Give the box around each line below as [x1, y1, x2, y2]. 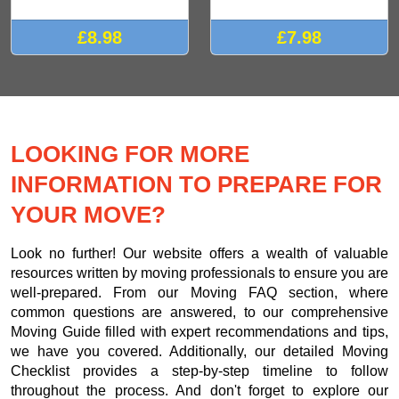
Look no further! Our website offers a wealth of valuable [11, 245, 388, 261]
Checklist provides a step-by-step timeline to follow [11, 362, 388, 379]
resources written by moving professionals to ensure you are [11, 265, 388, 281]
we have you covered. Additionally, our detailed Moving [11, 343, 388, 359]
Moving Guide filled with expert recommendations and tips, [11, 323, 388, 339]
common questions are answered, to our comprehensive [11, 304, 388, 320]
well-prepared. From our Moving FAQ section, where [11, 284, 388, 300]
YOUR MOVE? [11, 200, 166, 228]
